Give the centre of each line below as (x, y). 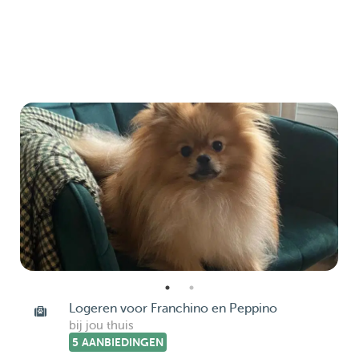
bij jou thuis (101, 326)
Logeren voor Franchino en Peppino (173, 309)
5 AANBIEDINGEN (117, 342)
